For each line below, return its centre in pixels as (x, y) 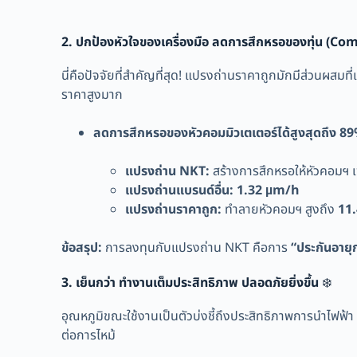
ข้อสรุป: (82, 247)
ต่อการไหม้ (89, 335)
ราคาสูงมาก (92, 94)
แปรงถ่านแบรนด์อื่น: (180, 190)
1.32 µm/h (269, 190)
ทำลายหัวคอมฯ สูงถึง (280, 209)
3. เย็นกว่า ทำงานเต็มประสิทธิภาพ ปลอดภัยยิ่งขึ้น (190, 282)
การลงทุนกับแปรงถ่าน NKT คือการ (197, 247)
